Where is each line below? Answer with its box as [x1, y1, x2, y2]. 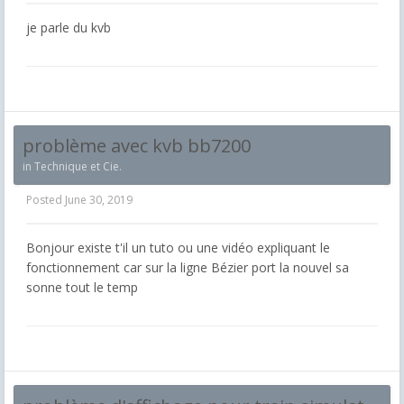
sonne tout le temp [26, 279, 142, 297]
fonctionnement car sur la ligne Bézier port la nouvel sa [26, 259, 349, 277]
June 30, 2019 [65, 192, 133, 208]
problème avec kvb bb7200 [23, 133, 251, 159]
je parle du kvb [26, 18, 115, 36]
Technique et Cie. [34, 159, 122, 175]
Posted [26, 192, 65, 208]
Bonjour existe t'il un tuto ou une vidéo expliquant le [26, 239, 330, 257]
